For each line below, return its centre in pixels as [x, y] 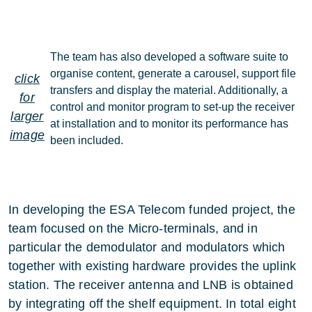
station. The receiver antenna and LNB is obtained [151, 285]
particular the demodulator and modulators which [147, 247]
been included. [87, 140]
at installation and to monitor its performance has [169, 124]
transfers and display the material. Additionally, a [169, 90]
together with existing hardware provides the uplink [153, 266]
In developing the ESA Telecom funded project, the [152, 210]
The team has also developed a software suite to [169, 57]
